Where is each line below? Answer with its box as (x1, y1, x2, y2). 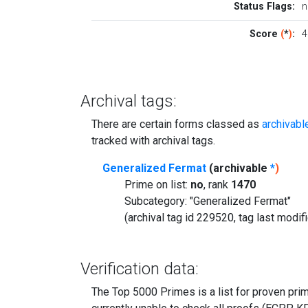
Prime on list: (124, 177, 190, 191)
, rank (203, 177, 231, 191)
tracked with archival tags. (91, 133, 215, 147)
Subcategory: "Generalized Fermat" (124, 194, 291, 208)
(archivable (206, 161, 270, 175)
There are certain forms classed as (91, 117, 262, 131)
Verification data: (80, 258, 199, 278)
